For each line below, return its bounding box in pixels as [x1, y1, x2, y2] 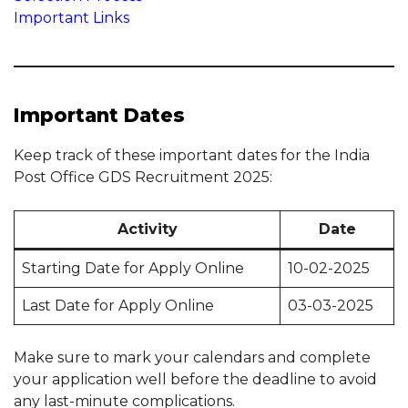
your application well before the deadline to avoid [14, 371, 377, 389]
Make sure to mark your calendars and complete [14, 349, 371, 367]
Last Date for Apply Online [22, 297, 214, 315]
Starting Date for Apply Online [22, 260, 244, 278]
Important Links [14, 9, 129, 27]
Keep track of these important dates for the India [14, 147, 370, 165]
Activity [117, 220, 178, 239]
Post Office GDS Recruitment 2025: [14, 168, 272, 187]
